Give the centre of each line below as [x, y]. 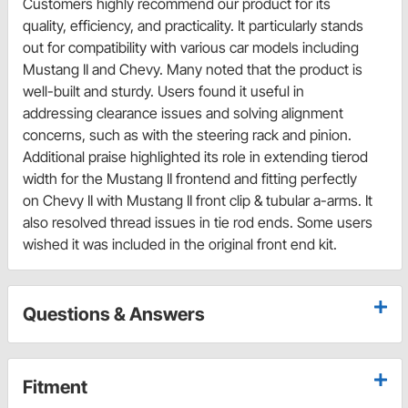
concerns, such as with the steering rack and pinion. [187, 135]
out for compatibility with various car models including [191, 48]
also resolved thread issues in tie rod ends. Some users [198, 223]
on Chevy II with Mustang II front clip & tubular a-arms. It [198, 201]
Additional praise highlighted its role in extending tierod [195, 157]
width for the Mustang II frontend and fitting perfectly [190, 179]
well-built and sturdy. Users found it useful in [163, 92]
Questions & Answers [114, 315]
